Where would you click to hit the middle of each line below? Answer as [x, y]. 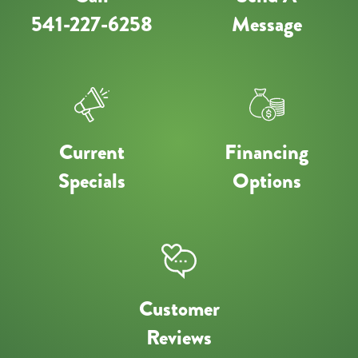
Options [267, 181]
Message [267, 25]
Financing [267, 153]
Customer [179, 309]
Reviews [179, 338]
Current [91, 153]
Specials [91, 181]
